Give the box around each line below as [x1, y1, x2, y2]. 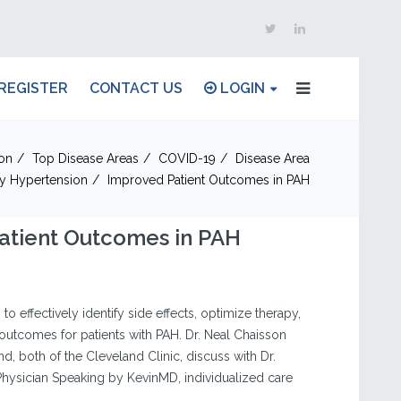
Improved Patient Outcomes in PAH [107, 173, 310, 187]
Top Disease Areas [32, 151, 139, 166]
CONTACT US [90, 80, 183, 97]
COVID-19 [158, 151, 216, 166]
